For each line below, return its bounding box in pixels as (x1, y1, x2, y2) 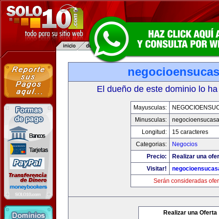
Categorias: (135, 141, 167, 148)
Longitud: (141, 129, 167, 135)
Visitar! (146, 165, 167, 172)
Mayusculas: (133, 104, 167, 111)
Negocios (172, 141, 197, 148)
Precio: (146, 153, 167, 160)
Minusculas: (134, 116, 167, 123)
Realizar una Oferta (163, 209, 217, 216)
